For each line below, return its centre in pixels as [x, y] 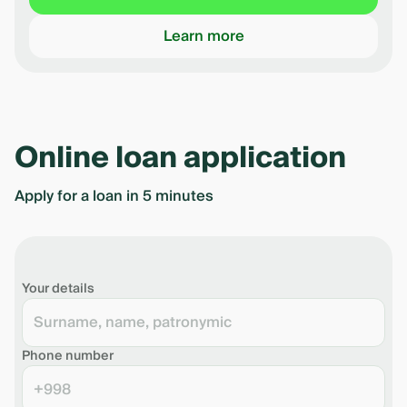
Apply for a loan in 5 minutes [114, 196]
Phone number [68, 356]
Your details [58, 289]
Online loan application [180, 158]
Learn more [203, 36]
